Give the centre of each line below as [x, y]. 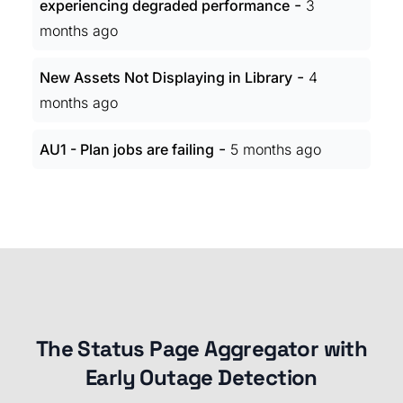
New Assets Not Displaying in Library [166, 77]
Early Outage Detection [201, 377]
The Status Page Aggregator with [201, 349]
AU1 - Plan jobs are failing [127, 149]
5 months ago [276, 149]
